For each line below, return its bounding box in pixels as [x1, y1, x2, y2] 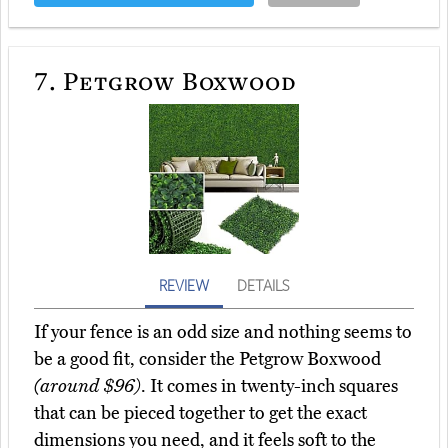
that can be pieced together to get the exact [34, 402, 367, 425]
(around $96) [34, 375, 141, 398]
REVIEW [159, 275, 209, 296]
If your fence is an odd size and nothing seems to [34, 321, 412, 344]
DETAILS [237, 275, 289, 296]
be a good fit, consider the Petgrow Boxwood [34, 348, 381, 371]
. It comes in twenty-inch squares [141, 375, 398, 398]
